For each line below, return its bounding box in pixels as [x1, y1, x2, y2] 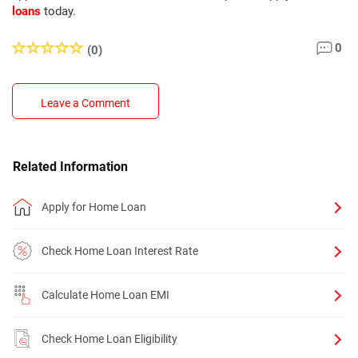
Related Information [13, 159, 128, 174]
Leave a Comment [41, 97, 130, 109]
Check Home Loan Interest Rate [42, 245, 198, 257]
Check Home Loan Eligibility [42, 332, 177, 345]
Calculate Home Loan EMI [42, 288, 169, 301]
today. [41, 4, 79, 18]
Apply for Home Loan [42, 201, 146, 213]
